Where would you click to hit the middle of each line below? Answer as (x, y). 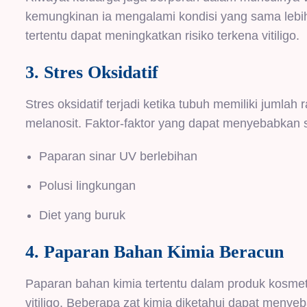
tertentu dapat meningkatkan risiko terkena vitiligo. (162, 35)
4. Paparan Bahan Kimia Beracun (155, 251)
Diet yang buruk (82, 215)
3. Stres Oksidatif (92, 72)
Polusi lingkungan (87, 185)
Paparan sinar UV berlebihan (118, 156)
